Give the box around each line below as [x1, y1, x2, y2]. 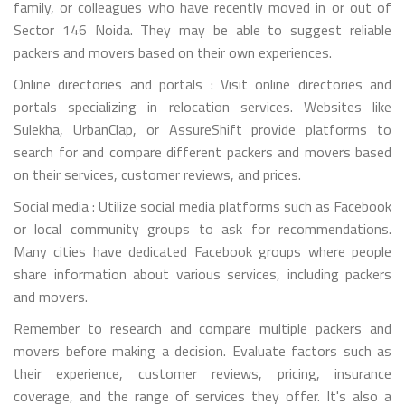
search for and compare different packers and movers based [14, 140, 391, 163]
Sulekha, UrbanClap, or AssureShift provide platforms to [14, 118, 391, 140]
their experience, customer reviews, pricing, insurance [14, 362, 391, 384]
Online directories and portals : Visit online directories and [14, 72, 391, 95]
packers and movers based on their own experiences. [14, 41, 332, 63]
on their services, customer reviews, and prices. [14, 163, 301, 185]
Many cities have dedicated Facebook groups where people [14, 240, 391, 262]
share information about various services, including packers [14, 262, 391, 285]
